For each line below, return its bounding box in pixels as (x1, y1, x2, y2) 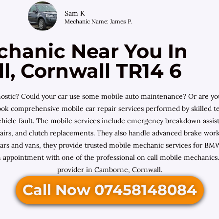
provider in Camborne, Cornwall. (57, 165, 162, 175)
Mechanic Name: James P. (65, 18, 132, 25)
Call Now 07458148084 (22, 181, 197, 199)
